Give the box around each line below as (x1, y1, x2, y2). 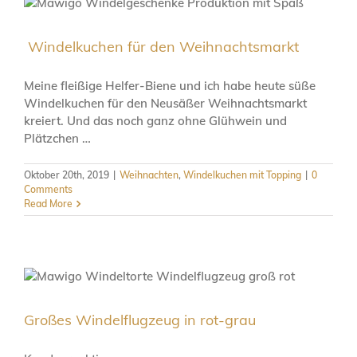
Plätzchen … (24, 130, 91, 146)
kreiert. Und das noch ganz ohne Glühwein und (24, 112, 287, 128)
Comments (24, 182, 73, 195)
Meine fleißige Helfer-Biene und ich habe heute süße (24, 77, 316, 93)
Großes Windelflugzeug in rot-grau (24, 310, 256, 329)
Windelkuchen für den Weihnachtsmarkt (24, 37, 299, 56)
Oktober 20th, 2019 (24, 168, 109, 181)
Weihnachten (120, 168, 178, 181)
